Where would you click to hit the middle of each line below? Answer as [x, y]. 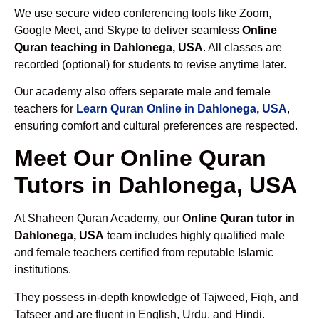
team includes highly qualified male [194, 236]
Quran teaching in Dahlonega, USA [109, 47]
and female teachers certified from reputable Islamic [144, 253]
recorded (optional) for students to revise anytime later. [150, 64]
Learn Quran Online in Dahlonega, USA [182, 108]
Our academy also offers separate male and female [142, 91]
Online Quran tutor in [239, 219]
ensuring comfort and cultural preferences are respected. [156, 125]
